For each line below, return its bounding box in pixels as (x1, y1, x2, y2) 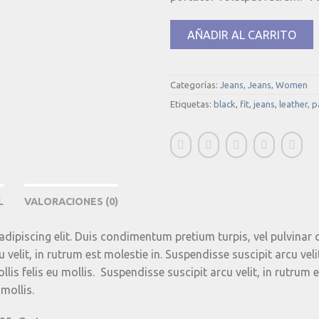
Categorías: (170, 79, 220, 90)
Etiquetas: (170, 98, 214, 109)
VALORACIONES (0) (24, 195, 118, 207)
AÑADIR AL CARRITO (187, 28, 296, 41)
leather (279, 98, 308, 109)
